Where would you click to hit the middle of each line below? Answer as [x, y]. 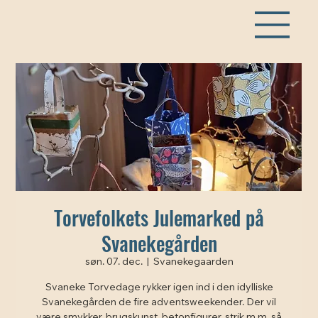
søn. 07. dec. [114, 262]
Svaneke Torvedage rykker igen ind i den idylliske [159, 288]
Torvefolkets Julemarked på [159, 217]
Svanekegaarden [193, 262]
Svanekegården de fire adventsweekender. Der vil [159, 303]
